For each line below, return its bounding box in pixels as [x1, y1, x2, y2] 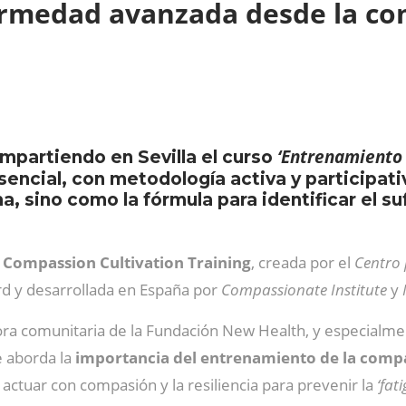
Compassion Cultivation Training [3, 252, 251, 273]
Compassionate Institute [221, 279, 387, 300]
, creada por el [251, 252, 354, 273]
